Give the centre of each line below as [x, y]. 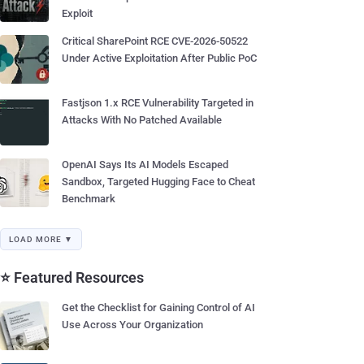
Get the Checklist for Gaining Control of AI [158, 308]
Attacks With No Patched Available [142, 120]
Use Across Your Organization [132, 325]
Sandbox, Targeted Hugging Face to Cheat [158, 182]
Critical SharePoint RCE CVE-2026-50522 [155, 41]
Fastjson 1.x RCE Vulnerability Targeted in [158, 103]
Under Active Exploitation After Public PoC [159, 58]
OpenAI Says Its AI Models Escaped [145, 165]
